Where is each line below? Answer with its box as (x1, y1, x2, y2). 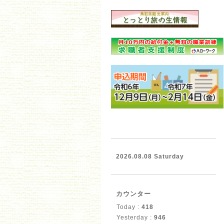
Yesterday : (116, 213, 154, 221)
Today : (116, 203, 141, 210)
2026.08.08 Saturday (116, 152, 184, 160)
